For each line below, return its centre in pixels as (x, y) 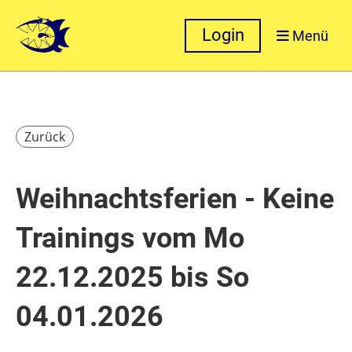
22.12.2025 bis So (132, 277)
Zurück (45, 137)
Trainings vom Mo (130, 238)
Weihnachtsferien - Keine (175, 199)
